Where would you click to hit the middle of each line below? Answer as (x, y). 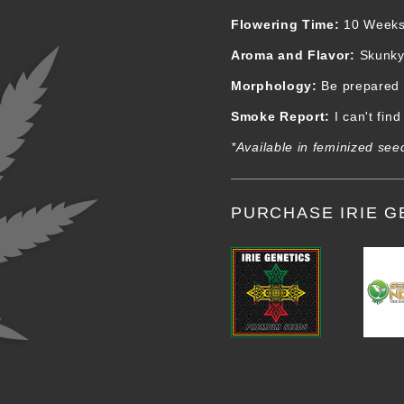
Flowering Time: (285, 24)
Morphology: (274, 86)
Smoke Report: (281, 116)
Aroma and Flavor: (293, 55)
